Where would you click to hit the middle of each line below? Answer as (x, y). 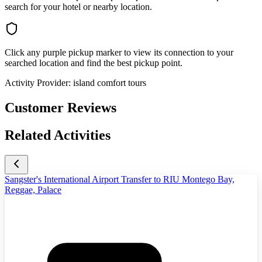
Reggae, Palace (33, 189)
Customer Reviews (61, 107)
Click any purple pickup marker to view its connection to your (119, 52)
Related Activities (58, 135)
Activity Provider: (38, 82)
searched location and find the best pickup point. (94, 63)
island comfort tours (110, 82)
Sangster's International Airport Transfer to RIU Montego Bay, (120, 179)
